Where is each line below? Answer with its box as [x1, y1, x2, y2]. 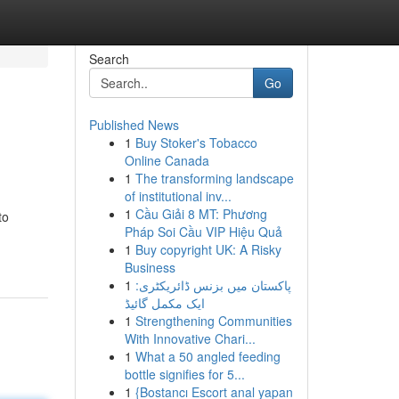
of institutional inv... [124, 187, 232, 205]
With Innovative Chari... [124, 330, 256, 347]
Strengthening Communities [134, 312, 292, 330]
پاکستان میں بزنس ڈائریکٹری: [134, 276, 291, 294]
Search [88, 50, 129, 68]
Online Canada [124, 151, 209, 169]
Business [124, 258, 175, 276]
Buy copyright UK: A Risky [134, 240, 281, 258]
